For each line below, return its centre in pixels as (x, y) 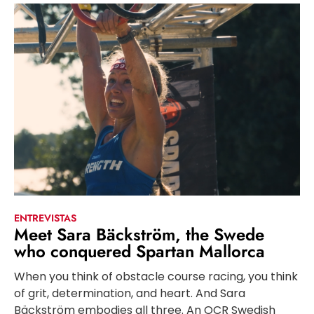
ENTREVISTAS (45, 218)
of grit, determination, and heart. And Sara (130, 294)
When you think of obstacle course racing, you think (156, 277)
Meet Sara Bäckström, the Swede (139, 235)
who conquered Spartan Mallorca (139, 252)
